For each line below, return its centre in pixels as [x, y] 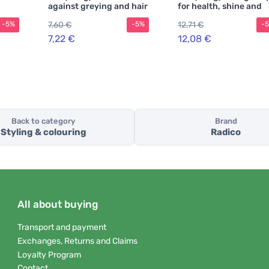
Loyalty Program [49, 255]
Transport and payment [62, 228]
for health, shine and [220, 6]
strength [196, 16]
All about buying [58, 204]
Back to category [43, 121]
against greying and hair [98, 6]
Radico [226, 132]
